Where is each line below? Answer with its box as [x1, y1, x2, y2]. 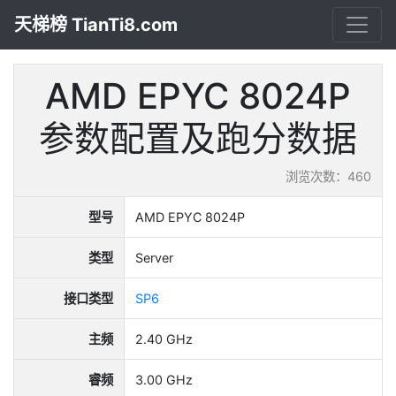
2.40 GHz [135, 331, 193, 346]
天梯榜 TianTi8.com [14, 14, 178, 35]
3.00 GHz [135, 372, 193, 387]
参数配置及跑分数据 [39, 117, 357, 160]
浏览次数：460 [286, 169, 371, 184]
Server [135, 250, 173, 265]
